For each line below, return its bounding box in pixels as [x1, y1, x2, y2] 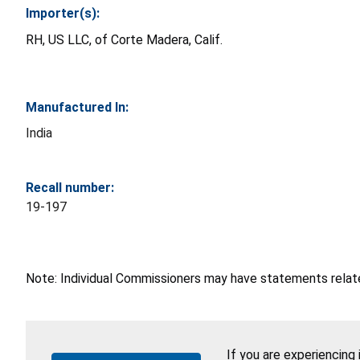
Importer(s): [26, 6, 100, 22]
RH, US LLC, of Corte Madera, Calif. [26, 32, 223, 48]
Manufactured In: [26, 100, 129, 116]
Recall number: [26, 180, 114, 196]
